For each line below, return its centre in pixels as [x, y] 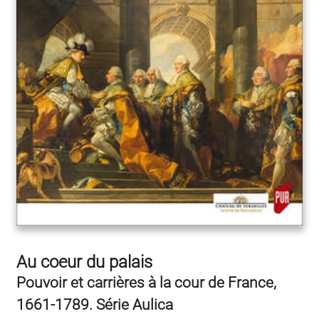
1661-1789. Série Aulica [95, 304]
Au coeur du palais [84, 262]
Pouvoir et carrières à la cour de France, [146, 282]
